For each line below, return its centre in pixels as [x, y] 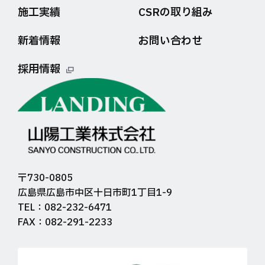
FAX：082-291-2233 [65, 222]
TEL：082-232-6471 [65, 208]
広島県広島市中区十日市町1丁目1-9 [95, 193]
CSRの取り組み [176, 13]
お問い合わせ [170, 41]
